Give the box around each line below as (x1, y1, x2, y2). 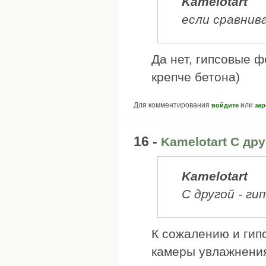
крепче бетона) (151, 69, 240, 84)
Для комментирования (134, 101, 211, 110)
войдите (211, 102, 239, 109)
